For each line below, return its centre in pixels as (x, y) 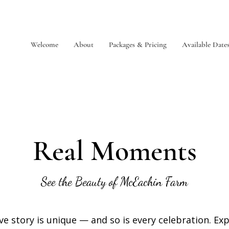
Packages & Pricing (138, 44)
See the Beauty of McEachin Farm (114, 182)
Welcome (44, 44)
